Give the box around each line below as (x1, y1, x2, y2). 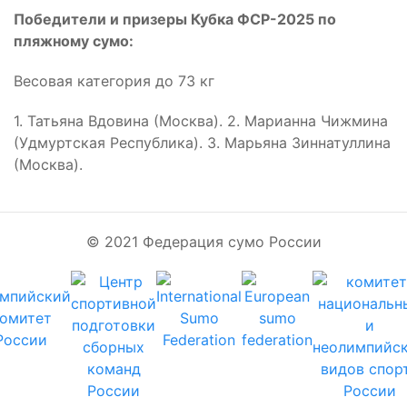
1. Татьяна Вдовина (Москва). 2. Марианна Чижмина (14, 112, 388, 130)
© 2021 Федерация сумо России (85, 233, 322, 251)
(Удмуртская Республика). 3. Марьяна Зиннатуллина (14, 134, 391, 152)
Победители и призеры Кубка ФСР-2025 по (14, 10, 336, 28)
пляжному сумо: (14, 32, 134, 50)
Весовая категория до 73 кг (14, 72, 214, 90)
